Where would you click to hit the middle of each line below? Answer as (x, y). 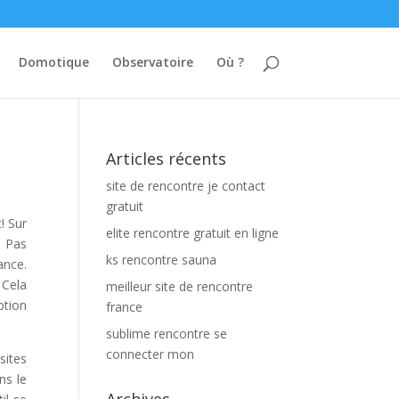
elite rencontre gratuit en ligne (193, 233)
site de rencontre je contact (186, 186)
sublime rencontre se (167, 334)
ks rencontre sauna (162, 260)
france (125, 307)
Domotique (53, 62)
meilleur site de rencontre (180, 286)
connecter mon (151, 354)
